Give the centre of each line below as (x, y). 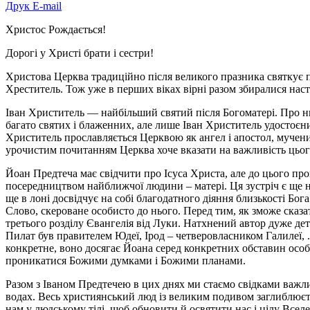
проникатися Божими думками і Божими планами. (126, 260)
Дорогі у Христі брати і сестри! (80, 53)
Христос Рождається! (56, 29)
